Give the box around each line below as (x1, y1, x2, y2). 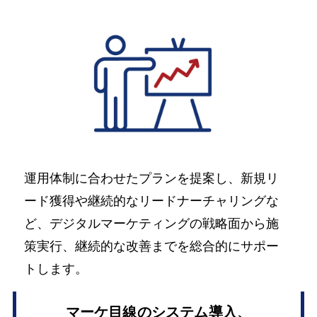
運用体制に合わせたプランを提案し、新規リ (24, 171, 279, 185)
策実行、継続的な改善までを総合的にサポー (24, 238, 279, 253)
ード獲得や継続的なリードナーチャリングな (24, 193, 279, 208)
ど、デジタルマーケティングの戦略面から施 (24, 216, 279, 231)
